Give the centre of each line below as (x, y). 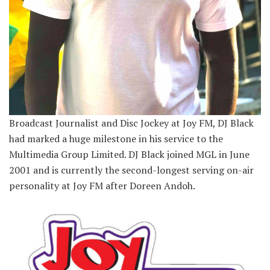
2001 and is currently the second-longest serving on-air (131, 170)
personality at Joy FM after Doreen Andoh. (102, 186)
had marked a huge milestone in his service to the (116, 139)
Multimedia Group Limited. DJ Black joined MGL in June (129, 155)
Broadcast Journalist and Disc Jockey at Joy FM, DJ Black (131, 123)
